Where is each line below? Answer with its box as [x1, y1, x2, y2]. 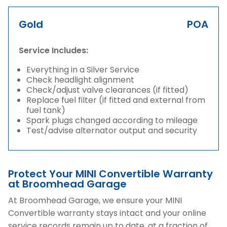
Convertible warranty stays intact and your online [8, 207, 206, 219]
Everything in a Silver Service [26, 64, 139, 75]
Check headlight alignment [26, 74, 134, 86]
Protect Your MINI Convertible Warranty [8, 167, 213, 181]
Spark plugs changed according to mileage [26, 115, 198, 126]
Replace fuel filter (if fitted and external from [26, 94, 205, 106]
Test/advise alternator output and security [26, 125, 197, 136]
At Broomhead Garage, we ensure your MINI [8, 195, 182, 206]
